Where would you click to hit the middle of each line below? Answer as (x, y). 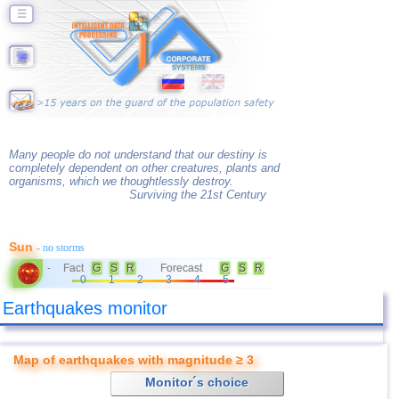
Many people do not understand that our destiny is (138, 155)
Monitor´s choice (197, 382)
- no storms (61, 248)
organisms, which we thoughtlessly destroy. (121, 181)
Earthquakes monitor (85, 308)
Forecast (181, 268)
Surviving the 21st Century (198, 195)
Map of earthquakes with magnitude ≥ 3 (134, 360)
